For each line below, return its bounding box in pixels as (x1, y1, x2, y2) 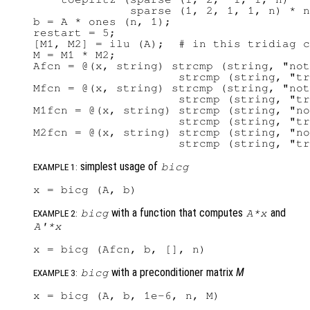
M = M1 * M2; (33, 49, 116, 61)
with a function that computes (109, 206, 246, 220)
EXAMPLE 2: (33, 208, 77, 219)
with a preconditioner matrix (109, 266, 237, 280)
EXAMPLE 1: (33, 162, 77, 173)
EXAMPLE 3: (33, 268, 77, 279)
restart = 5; (33, 27, 116, 39)
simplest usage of (77, 160, 161, 174)
